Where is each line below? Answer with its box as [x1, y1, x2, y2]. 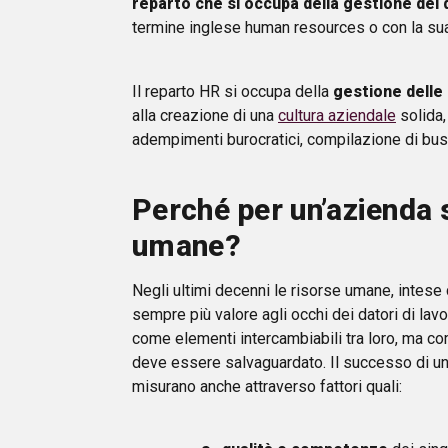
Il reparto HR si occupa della [132, 81, 333, 101]
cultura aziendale [278, 105, 396, 125]
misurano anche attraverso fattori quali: [132, 376, 402, 396]
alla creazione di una [132, 105, 278, 125]
